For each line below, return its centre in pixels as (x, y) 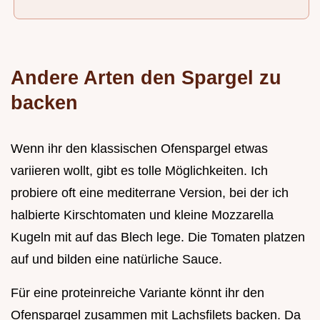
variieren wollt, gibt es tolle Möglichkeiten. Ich (139, 170)
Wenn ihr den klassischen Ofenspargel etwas (139, 148)
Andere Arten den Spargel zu (146, 77)
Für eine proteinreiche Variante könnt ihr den (137, 292)
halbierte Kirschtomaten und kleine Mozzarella (142, 215)
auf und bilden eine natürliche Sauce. (116, 259)
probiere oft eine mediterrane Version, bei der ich (150, 192)
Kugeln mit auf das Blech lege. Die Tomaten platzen (158, 237)
